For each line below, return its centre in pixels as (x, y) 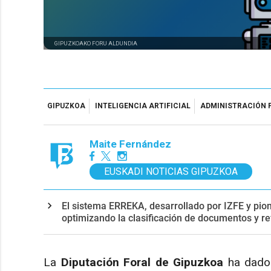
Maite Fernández (130, 144)
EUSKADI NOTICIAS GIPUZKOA (171, 171)
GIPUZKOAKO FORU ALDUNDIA (96, 44)
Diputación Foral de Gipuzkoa (142, 263)
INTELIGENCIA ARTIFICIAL (143, 106)
